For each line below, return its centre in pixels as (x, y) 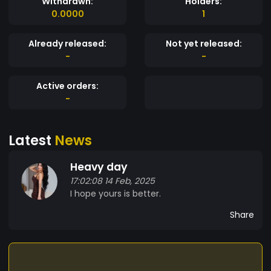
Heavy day (99, 167)
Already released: (67, 43)
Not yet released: (204, 43)
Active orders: (67, 86)
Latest (31, 140)
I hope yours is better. (116, 193)
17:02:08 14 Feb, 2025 (113, 181)
